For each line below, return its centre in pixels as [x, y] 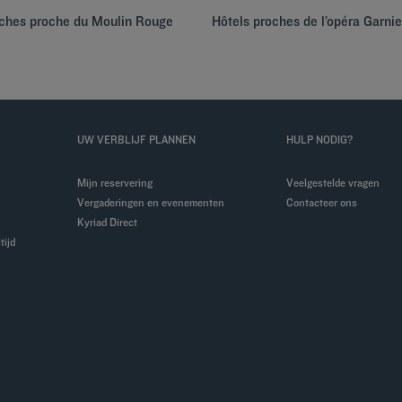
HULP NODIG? [319, 140]
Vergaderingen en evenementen [154, 202]
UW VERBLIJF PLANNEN [136, 140]
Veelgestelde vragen [336, 183]
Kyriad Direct [110, 222]
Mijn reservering [119, 183]
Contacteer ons [325, 202]
